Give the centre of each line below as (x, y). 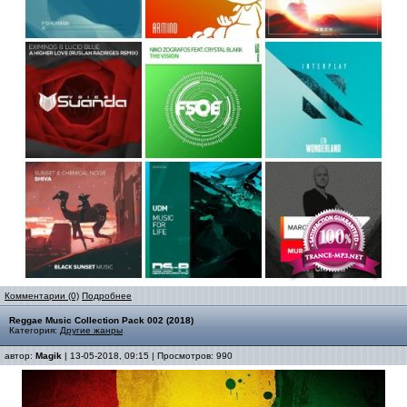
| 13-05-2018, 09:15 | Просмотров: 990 (147, 356)
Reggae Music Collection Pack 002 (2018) (101, 320)
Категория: (35, 330)
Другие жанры (91, 330)
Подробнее (107, 296)
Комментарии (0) (42, 296)
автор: (20, 356)
